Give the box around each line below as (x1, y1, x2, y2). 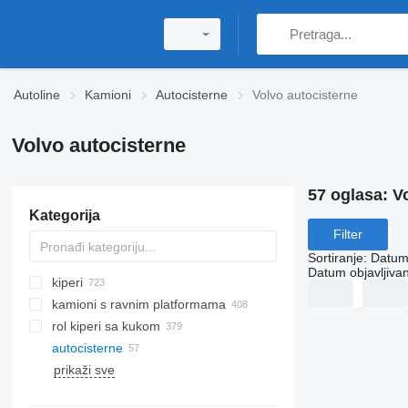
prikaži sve (53, 362, 115, 377)
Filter (332, 227, 362, 242)
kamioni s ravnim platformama (51, 297, 226, 311)
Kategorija (28, 208, 100, 223)
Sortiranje (307, 250, 363, 265)
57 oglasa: (307, 186, 393, 204)
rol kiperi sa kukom (51, 319, 160, 333)
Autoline (14, 87, 60, 102)
